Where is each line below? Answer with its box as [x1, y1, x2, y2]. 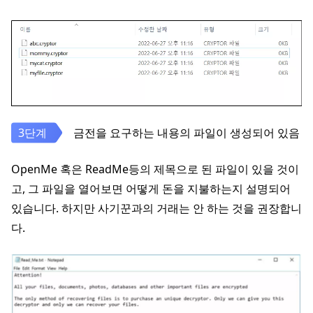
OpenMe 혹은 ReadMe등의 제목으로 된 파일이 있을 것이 [11, 161, 299, 177]
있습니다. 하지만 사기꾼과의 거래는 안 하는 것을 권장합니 [11, 200, 302, 216]
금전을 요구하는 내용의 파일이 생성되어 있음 [73, 124, 300, 140]
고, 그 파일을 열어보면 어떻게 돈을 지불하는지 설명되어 [11, 180, 291, 196]
